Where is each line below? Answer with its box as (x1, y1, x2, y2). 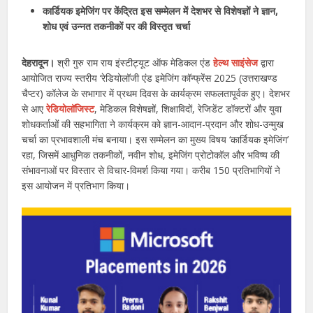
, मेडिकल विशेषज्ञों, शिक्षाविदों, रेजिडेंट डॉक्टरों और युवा (94, 101, 282, 115)
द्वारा (258, 55, 275, 69)
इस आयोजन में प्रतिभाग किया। (22, 178, 131, 192)
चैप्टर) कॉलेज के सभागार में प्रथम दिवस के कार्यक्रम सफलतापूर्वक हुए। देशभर (22, 86, 291, 100)
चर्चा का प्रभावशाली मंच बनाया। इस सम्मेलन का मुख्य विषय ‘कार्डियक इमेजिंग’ (22, 132, 289, 146)
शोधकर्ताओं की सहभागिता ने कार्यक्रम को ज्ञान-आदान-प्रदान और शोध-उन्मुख (22, 117, 284, 131)
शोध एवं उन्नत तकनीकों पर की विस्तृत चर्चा (43, 19, 191, 33)
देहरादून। (22, 55, 58, 69)
